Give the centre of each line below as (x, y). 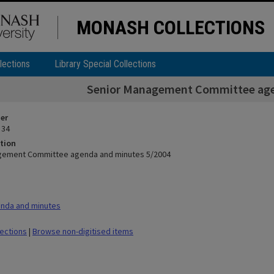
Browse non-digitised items (83, 231)
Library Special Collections (105, 64)
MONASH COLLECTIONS (171, 28)
